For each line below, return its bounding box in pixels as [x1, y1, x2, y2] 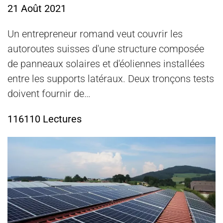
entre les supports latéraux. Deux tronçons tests [7, 73, 214, 85]
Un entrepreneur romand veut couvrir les [7, 28, 183, 40]
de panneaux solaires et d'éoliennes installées [7, 58, 205, 70]
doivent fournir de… [7, 88, 91, 100]
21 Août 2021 [7, 2, 66, 15]
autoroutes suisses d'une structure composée [7, 43, 204, 55]
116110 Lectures [7, 113, 82, 125]
